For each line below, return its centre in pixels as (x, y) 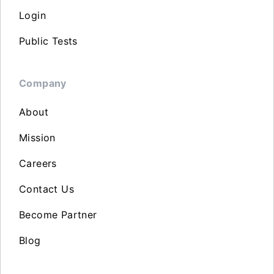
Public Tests (48, 41)
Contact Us (46, 189)
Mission (37, 137)
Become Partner (58, 214)
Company (43, 83)
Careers (38, 163)
